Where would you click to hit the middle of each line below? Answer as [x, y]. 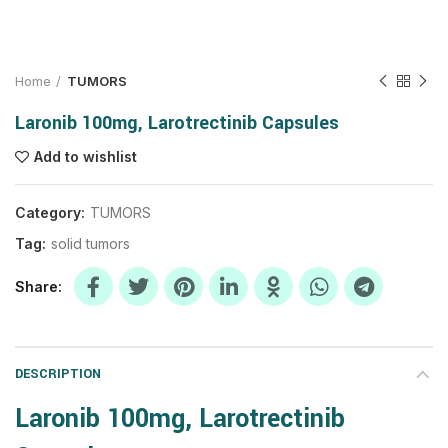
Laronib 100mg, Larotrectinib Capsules [177, 123]
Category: [52, 212]
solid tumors [90, 243]
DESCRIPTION [58, 374]
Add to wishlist [85, 156]
